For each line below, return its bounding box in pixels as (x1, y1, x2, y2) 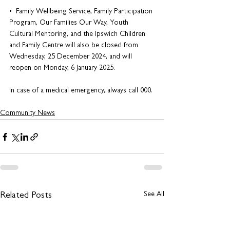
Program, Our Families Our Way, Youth (9, 20, 130, 27)
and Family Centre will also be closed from (9, 42, 140, 49)
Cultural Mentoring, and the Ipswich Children (9, 31, 147, 38)
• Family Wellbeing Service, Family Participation (9, 8, 155, 15)
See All (144, 191, 164, 198)
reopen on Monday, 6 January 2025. (9, 65, 117, 72)
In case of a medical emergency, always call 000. (9, 87, 152, 94)
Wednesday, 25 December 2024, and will (9, 53, 134, 61)
